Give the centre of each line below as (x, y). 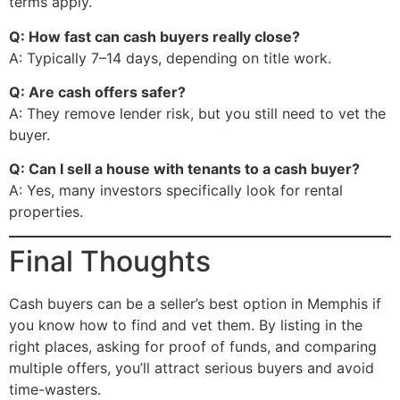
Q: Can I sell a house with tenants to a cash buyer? (184, 169)
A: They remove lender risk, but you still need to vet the (197, 113)
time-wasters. (55, 389)
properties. (46, 212)
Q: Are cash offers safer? (97, 92)
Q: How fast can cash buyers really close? (154, 36)
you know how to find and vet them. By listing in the (186, 325)
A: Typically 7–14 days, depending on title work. (170, 58)
